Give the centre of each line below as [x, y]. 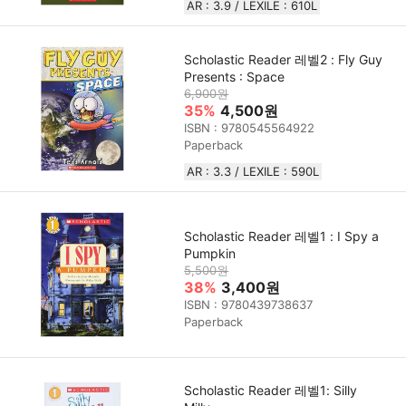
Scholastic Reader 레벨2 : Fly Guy [284, 59]
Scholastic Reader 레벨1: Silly [271, 391]
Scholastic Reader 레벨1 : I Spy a [282, 236]
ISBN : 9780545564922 [250, 127]
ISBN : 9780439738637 [249, 304]
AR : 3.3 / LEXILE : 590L [253, 171]
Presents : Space [235, 76]
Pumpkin [210, 253]
